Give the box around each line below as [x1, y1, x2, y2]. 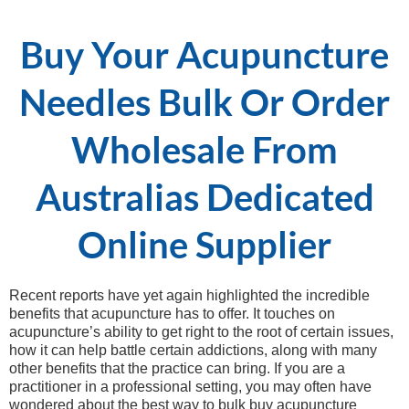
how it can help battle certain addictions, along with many [9, 342, 377, 358]
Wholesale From [71, 128, 338, 172]
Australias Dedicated [35, 175, 374, 219]
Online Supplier [78, 223, 331, 267]
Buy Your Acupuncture [20, 33, 389, 77]
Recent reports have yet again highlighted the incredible [9, 288, 370, 303]
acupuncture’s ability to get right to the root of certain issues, [9, 324, 393, 340]
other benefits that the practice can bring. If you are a [9, 361, 345, 376]
